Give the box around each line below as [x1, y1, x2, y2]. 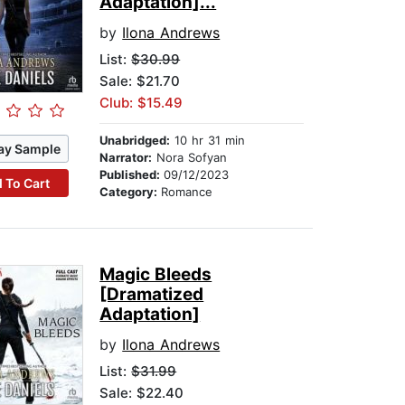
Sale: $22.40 [99, 384, 184, 402]
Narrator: [99, 150, 153, 165]
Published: [99, 167, 165, 183]
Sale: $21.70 [99, 72, 181, 90]
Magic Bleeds [99, 264, 212, 286]
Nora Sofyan [152, 150, 228, 165]
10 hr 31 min [170, 133, 246, 148]
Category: [99, 184, 162, 200]
